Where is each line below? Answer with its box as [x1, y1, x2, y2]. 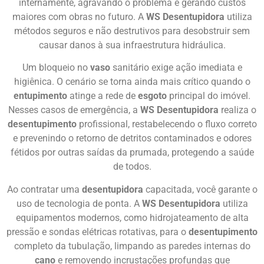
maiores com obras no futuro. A [12, 11, 146, 22]
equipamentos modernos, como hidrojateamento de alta [15, 212, 249, 223]
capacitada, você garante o [143, 183, 258, 195]
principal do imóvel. [167, 90, 250, 102]
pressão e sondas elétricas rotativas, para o [6, 226, 189, 237]
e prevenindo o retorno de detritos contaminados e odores [12, 133, 252, 144]
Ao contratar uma [6, 183, 82, 195]
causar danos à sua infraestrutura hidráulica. [38, 39, 226, 51]
